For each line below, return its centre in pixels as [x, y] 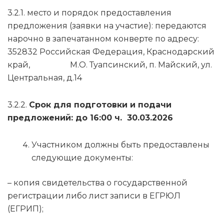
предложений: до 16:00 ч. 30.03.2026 [90, 118]
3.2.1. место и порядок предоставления [89, 13]
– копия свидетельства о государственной [97, 183]
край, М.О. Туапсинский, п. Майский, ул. [110, 65]
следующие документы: [82, 158]
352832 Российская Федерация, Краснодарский [111, 52]
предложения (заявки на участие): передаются [107, 26]
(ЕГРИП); [25, 209]
